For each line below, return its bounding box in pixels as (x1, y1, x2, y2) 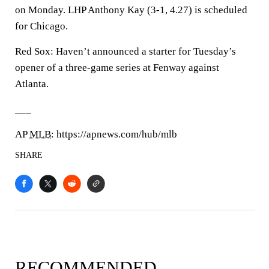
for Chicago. (15, 20, 68, 32)
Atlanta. (15, 78, 49, 89)
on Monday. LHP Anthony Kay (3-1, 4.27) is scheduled (15, 4, 247, 16)
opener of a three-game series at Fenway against (15, 62, 219, 73)
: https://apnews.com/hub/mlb (51, 128, 177, 140)
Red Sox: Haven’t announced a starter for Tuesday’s (15, 46, 236, 57)
